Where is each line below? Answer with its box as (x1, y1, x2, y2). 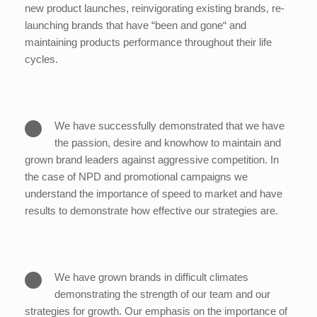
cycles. (25, 53, 58, 66)
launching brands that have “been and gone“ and (25, 19, 246, 32)
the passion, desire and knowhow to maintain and (54, 137, 281, 149)
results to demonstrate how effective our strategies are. (25, 204, 278, 217)
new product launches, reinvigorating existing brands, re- (25, 2, 284, 15)
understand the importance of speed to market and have (25, 188, 282, 200)
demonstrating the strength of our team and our (54, 288, 270, 301)
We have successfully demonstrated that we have (54, 120, 284, 132)
